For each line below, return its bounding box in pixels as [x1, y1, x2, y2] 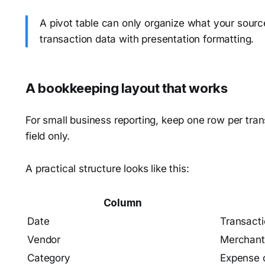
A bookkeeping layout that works [25, 80, 228, 96]
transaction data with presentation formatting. [40, 33, 254, 45]
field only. [25, 130, 70, 142]
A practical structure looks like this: [25, 163, 189, 174]
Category [27, 252, 70, 264]
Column [103, 197, 142, 209]
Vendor [27, 234, 61, 245]
